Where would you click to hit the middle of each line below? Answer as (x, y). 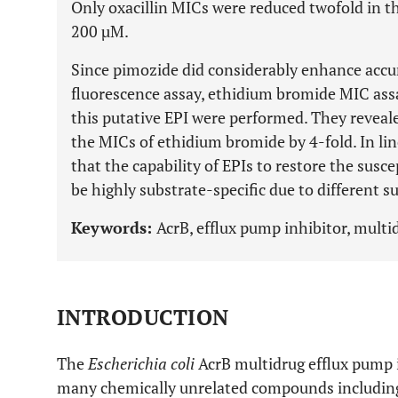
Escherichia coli (143, 363)
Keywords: (114, 227)
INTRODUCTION (143, 317)
